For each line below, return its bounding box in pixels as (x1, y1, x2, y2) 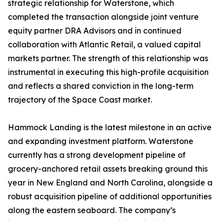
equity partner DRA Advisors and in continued (8, 26, 182, 36)
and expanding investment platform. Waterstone (8, 136, 193, 147)
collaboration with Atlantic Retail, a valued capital (8, 39, 201, 50)
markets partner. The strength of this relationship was (8, 53, 208, 64)
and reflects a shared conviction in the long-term (8, 81, 193, 91)
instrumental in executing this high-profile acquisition (8, 67, 209, 77)
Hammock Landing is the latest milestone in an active (8, 122, 212, 133)
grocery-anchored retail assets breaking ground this (8, 164, 208, 174)
